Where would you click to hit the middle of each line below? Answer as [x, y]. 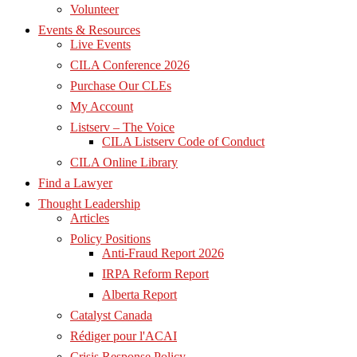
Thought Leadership [89, 204]
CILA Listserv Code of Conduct [183, 142]
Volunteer [94, 10]
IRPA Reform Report [155, 274]
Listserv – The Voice [122, 127]
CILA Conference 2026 [130, 65]
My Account [102, 107]
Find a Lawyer [75, 183]
